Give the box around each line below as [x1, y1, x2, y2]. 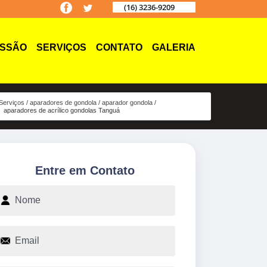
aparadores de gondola [30, 98, 97, 106]
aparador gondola [102, 98, 153, 106]
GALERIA [152, 42, 195, 53]
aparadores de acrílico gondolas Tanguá [4, 106, 120, 114]
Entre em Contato [35, 163, 135, 177]
